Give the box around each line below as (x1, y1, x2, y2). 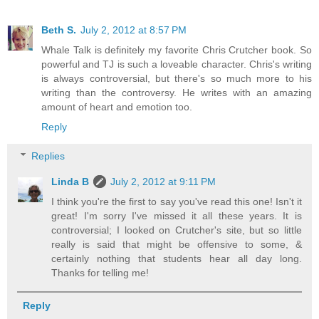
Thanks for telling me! (51, 267, 150, 279)
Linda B (51, 176, 90, 188)
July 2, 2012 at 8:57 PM (80, 23, 187, 36)
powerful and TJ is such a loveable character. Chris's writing (41, 58, 312, 70)
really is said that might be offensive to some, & (51, 239, 302, 251)
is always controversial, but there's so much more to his (41, 72, 312, 84)
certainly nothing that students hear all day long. (51, 253, 302, 265)
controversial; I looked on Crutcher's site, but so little (51, 224, 302, 236)
